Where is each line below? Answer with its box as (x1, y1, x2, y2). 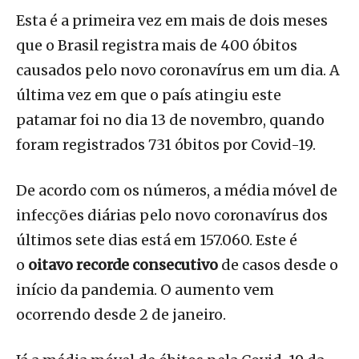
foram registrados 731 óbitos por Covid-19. (16, 135, 316, 155)
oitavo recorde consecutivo (28, 256, 218, 275)
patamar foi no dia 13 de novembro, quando (16, 111, 325, 130)
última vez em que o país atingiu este (16, 86, 281, 105)
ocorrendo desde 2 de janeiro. (16, 305, 232, 325)
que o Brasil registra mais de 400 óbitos (16, 36, 297, 55)
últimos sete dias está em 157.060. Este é (16, 231, 297, 250)
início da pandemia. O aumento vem (16, 280, 274, 300)
